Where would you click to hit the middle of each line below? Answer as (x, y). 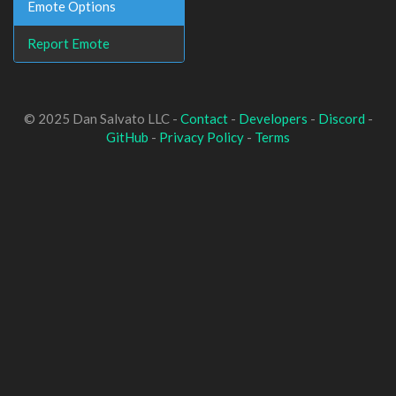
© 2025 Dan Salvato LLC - (102, 118)
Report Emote (69, 43)
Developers (273, 118)
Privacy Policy (202, 137)
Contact (204, 118)
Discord (341, 118)
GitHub (127, 137)
